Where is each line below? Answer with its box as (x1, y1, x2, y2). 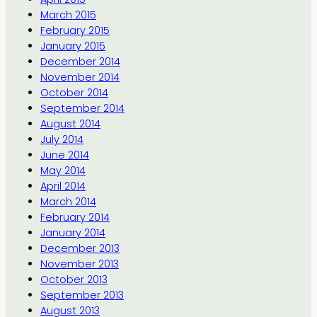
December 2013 (40, 241, 120, 255)
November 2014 (40, 69, 120, 84)
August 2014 (40, 116, 100, 131)
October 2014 (40, 85, 108, 100)
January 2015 (40, 38, 105, 53)
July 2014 (40, 132, 83, 146)
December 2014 (40, 54, 120, 69)
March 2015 (40, 7, 96, 22)
